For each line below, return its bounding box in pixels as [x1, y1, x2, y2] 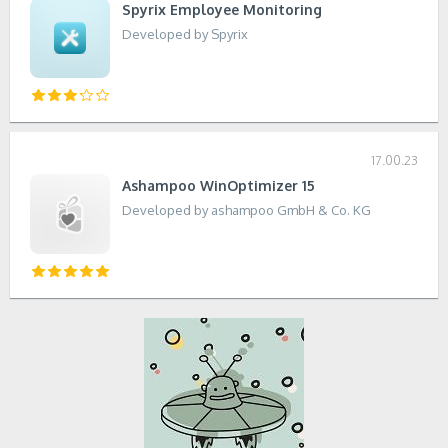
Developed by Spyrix [122, 26, 248, 42]
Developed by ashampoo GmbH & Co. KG [122, 202, 371, 218]
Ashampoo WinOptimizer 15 [122, 177, 315, 194]
